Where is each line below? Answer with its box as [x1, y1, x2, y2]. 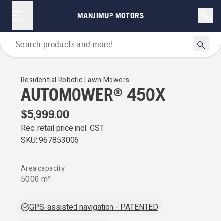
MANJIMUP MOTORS [77, 11, 144, 20]
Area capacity [21, 163, 65, 174]
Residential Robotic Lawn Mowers [21, 75, 130, 85]
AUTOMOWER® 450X [21, 84, 166, 105]
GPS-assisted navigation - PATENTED [29, 201, 158, 213]
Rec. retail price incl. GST [21, 122, 104, 134]
